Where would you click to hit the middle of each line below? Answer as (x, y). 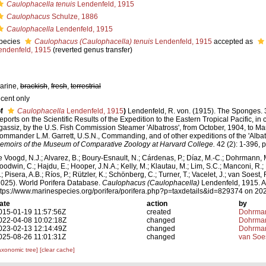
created (159, 212)
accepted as (233, 42)
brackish (34, 86)
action (157, 204)
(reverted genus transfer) (93, 50)
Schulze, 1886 (74, 17)
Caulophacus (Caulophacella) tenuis (94, 42)
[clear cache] (57, 250)
